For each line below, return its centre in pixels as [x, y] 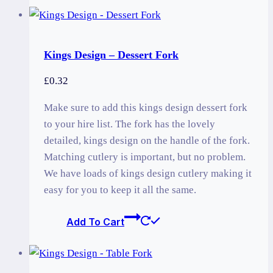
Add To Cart [95, 222]
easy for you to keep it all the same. [120, 190]
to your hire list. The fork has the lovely [129, 124]
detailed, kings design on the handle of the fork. [147, 141]
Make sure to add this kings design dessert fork [146, 108]
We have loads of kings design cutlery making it [148, 174]
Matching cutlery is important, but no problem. [145, 157]
